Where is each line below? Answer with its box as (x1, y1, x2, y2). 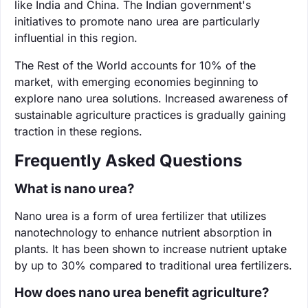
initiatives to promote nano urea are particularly (14, 14, 260, 28)
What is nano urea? (14, 180, 134, 197)
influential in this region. (14, 30, 137, 45)
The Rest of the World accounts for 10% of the (14, 58, 256, 72)
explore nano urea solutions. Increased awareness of (14, 91, 288, 105)
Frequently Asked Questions (14, 150, 242, 170)
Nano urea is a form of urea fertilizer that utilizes (14, 208, 266, 223)
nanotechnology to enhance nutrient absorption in (14, 225, 272, 239)
